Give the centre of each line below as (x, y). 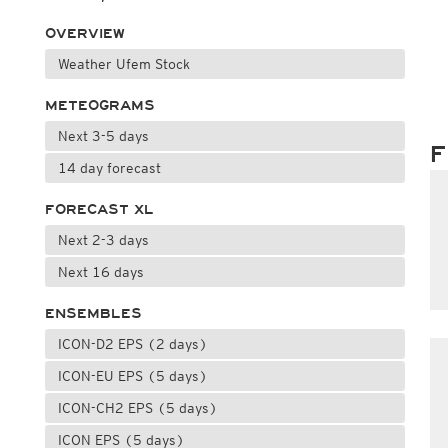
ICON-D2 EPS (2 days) (132, 344)
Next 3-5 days (103, 136)
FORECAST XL (99, 209)
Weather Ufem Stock (123, 64)
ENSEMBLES (93, 313)
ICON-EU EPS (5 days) (132, 376)
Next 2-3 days (103, 240)
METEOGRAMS (99, 105)
